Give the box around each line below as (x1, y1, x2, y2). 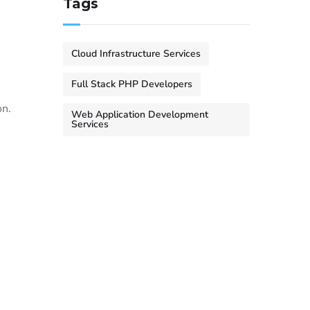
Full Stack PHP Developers (71, 77, 192, 91)
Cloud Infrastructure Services (71, 47, 201, 60)
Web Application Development (71, 108, 208, 121)
